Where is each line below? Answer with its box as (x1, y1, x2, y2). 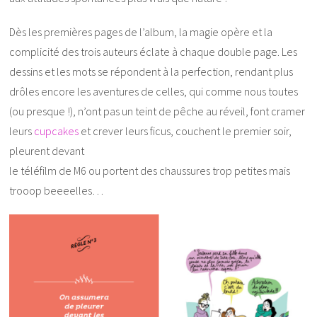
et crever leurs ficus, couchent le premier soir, (79, 124, 292, 139)
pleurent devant (9, 144, 85, 158)
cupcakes (34, 124, 79, 139)
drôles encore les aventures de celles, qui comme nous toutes (9, 84, 299, 99)
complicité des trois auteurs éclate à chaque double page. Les (9, 45, 298, 59)
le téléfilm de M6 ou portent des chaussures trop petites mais (9, 163, 291, 178)
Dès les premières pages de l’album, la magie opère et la (9, 25, 273, 40)
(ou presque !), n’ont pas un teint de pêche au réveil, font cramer (9, 104, 306, 119)
